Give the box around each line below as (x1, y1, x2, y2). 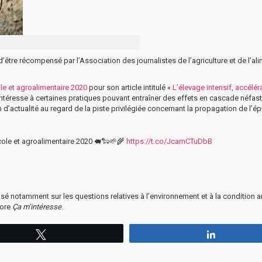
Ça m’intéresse (12, 202, 61, 211)
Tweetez (53, 229, 83, 238)
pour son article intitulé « (87, 82, 173, 92)
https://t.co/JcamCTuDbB (126, 136, 212, 146)
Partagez (223, 229, 254, 238)
